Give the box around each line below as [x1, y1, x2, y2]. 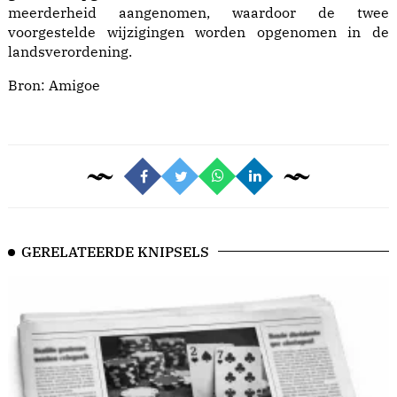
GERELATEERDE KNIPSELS [21, 243, 209, 261]
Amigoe [49, 76, 100, 95]
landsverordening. [8, 43, 132, 61]
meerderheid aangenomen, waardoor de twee [8, 4, 389, 22]
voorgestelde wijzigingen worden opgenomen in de [8, 23, 389, 42]
